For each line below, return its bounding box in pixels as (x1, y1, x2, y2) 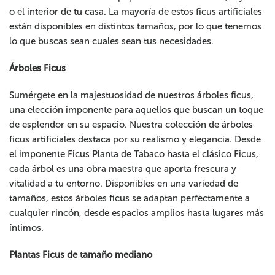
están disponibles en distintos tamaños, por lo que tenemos (9, 21, 262, 33)
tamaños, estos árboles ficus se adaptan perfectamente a (9, 193, 250, 204)
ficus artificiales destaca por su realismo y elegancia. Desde (9, 134, 261, 145)
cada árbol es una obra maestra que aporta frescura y (9, 163, 237, 175)
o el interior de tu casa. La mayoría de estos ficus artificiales (9, 6, 263, 18)
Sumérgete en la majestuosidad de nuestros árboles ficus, (9, 90, 254, 101)
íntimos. (9, 222, 44, 234)
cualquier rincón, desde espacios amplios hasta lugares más (9, 207, 265, 219)
